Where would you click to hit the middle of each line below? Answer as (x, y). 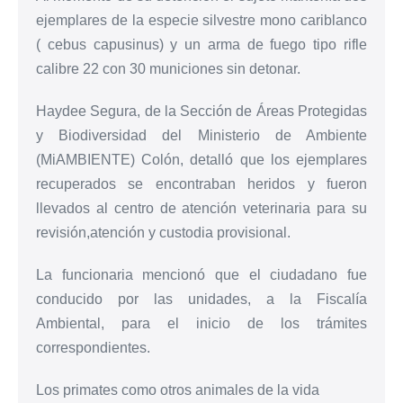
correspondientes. (93, 347)
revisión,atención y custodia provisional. (163, 232)
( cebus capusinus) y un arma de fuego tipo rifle (201, 44)
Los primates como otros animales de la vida (178, 390)
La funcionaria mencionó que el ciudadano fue (201, 274)
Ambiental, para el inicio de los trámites (201, 323)
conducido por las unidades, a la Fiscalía (201, 299)
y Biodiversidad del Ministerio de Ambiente (201, 135)
